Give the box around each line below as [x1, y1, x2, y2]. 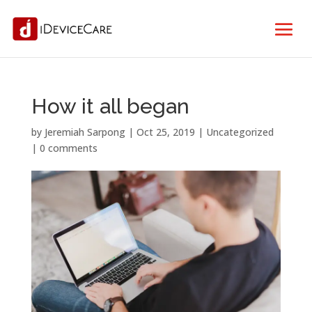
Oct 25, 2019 [136, 125, 195, 139]
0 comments [39, 141, 97, 155]
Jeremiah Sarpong [44, 125, 125, 139]
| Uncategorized [194, 125, 274, 139]
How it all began [31, 94, 189, 118]
